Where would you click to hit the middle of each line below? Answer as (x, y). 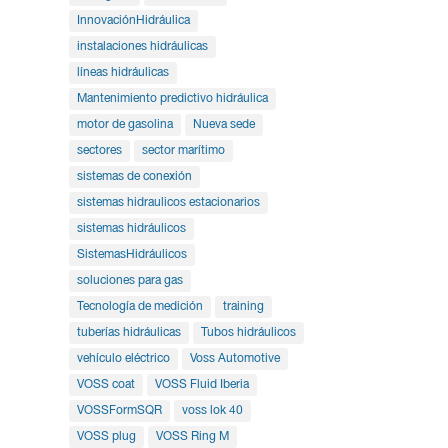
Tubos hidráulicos (248, 333)
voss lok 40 (212, 411)
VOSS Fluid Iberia (201, 385)
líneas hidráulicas (122, 73)
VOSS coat (105, 385)
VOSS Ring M (192, 437)
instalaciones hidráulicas (142, 47)
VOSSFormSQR (119, 411)
